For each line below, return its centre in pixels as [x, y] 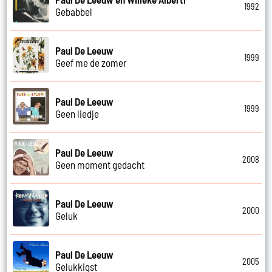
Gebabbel [74, 11]
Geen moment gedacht [100, 164]
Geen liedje [77, 113]
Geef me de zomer [91, 62]
